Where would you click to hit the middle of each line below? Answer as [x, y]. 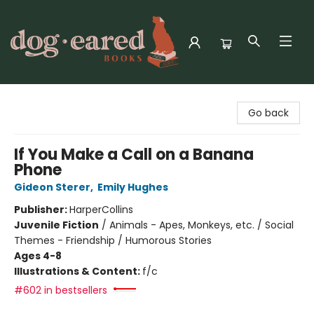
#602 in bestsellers [61, 290]
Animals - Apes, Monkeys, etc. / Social [202, 225]
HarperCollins [101, 210]
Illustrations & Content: [78, 271]
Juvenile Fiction [56, 225]
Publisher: [42, 210]
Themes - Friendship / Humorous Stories [113, 240]
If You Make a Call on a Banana [134, 155]
